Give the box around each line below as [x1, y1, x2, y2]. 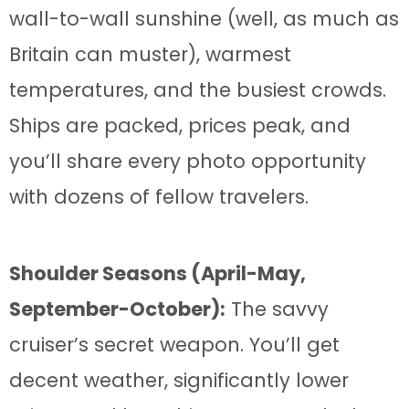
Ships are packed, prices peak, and [9, 111, 351, 139]
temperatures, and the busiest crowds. [9, 76, 386, 103]
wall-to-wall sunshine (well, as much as [9, 5, 399, 32]
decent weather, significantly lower [9, 366, 349, 393]
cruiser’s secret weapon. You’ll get [9, 330, 340, 358]
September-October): [9, 295, 225, 322]
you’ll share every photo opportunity [9, 147, 366, 174]
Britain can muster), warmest [9, 40, 291, 68]
